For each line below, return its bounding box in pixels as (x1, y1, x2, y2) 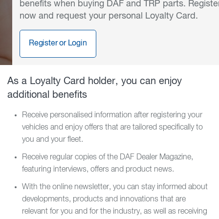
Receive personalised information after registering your (22, 111, 202, 119)
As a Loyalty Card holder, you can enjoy (7, 76, 182, 87)
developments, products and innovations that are (22, 196, 186, 203)
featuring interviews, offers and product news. (22, 166, 176, 174)
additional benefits (7, 90, 87, 100)
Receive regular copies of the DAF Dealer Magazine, (22, 153, 193, 161)
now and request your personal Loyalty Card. (20, 12, 198, 21)
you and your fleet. (22, 136, 83, 144)
